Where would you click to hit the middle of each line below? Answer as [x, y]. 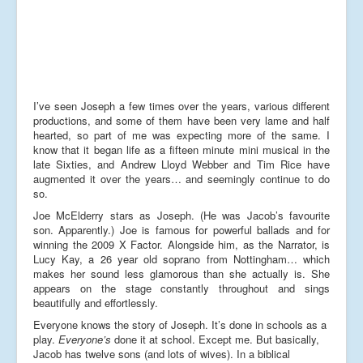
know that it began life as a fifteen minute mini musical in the [181, 149]
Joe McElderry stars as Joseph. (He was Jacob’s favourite [181, 215]
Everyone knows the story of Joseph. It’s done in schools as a [180, 324]
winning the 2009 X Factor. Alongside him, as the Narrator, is [181, 244]
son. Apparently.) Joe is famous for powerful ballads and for [181, 229]
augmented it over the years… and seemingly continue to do [181, 178]
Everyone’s [85, 339]
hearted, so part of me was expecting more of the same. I [181, 135]
